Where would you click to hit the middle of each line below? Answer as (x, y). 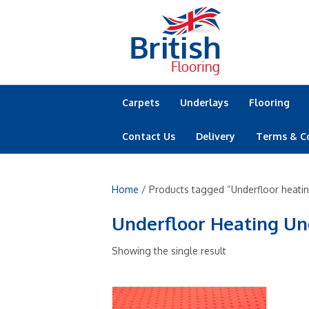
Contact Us (149, 136)
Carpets (141, 102)
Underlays (204, 102)
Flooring (269, 102)
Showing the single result (169, 251)
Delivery (216, 136)
